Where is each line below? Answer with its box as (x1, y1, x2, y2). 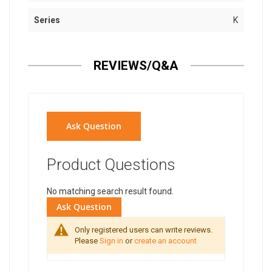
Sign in (100, 236, 123, 246)
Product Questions (47, 155, 175, 174)
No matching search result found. (47, 186, 174, 197)
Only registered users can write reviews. (75, 225, 212, 235)
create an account (134, 236, 197, 246)
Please (75, 236, 100, 246)
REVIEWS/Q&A (93, 58, 178, 73)
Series (34, 15, 60, 25)
